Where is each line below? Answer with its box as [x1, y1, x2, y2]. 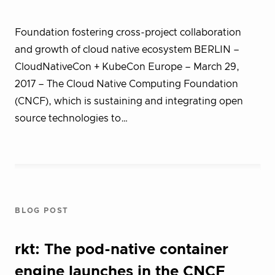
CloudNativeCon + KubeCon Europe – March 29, [15, 62, 239, 72]
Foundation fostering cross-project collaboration [15, 28, 241, 37]
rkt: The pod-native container [15, 242, 228, 257]
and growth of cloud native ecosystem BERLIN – [15, 45, 239, 55]
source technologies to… [15, 114, 128, 123]
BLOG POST [15, 207, 69, 214]
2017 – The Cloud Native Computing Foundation [15, 79, 238, 89]
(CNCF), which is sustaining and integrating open [15, 96, 243, 106]
